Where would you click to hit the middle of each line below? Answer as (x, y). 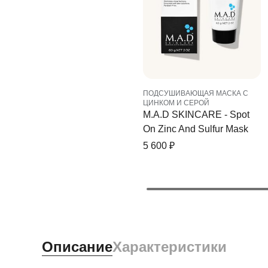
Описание (77, 247)
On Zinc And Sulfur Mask (196, 129)
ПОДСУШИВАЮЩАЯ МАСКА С (196, 94)
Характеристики (169, 247)
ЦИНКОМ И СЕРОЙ (176, 103)
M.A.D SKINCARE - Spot (196, 115)
